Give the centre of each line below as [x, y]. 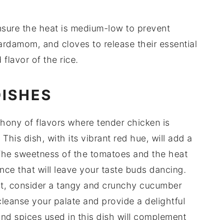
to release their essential [143, 44]
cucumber [161, 186]
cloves [76, 44]
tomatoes [110, 154]
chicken [143, 123]
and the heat [159, 154]
